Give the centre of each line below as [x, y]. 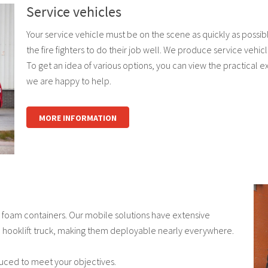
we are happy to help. [68, 81]
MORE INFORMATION [77, 118]
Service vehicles [74, 12]
